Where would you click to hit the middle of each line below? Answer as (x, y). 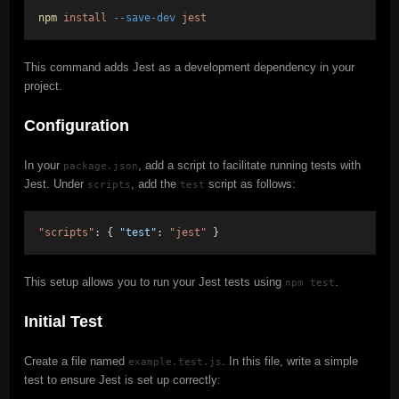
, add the (155, 183)
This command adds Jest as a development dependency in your (189, 67)
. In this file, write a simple (289, 361)
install (85, 17)
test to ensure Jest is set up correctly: (122, 379)
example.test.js (175, 361)
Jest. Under (55, 183)
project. (43, 85)
